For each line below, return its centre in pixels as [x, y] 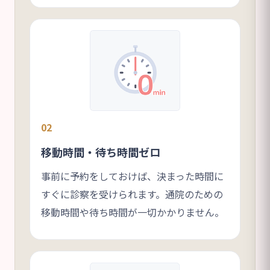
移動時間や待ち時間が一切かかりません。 [133, 212]
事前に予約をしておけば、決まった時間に [132, 176]
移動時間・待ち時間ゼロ [101, 152]
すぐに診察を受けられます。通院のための [132, 194]
